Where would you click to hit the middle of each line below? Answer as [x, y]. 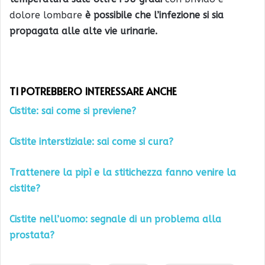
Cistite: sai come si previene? [73, 111]
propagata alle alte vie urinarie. [83, 31]
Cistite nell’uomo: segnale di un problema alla [115, 219]
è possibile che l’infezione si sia [154, 15]
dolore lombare [47, 15]
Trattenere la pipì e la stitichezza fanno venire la [123, 173]
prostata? [32, 235]
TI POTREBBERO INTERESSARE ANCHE [94, 91]
